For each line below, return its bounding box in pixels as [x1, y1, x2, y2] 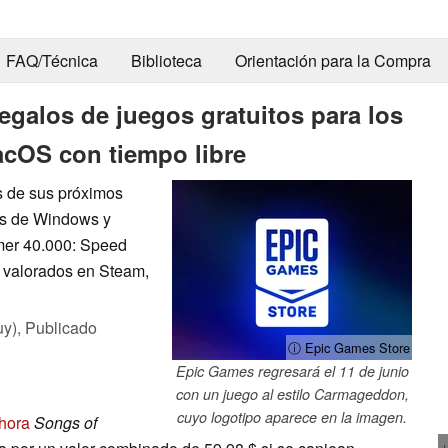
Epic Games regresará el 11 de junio [175, 360, 409, 381]
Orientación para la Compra [234, 49, 431, 73]
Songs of [34, 410, 97, 434]
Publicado [25, 315, 97, 339]
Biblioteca [130, 49, 202, 73]
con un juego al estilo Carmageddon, [175, 383, 409, 404]
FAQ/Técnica [5, 49, 98, 73]
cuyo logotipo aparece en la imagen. [177, 406, 407, 427]
